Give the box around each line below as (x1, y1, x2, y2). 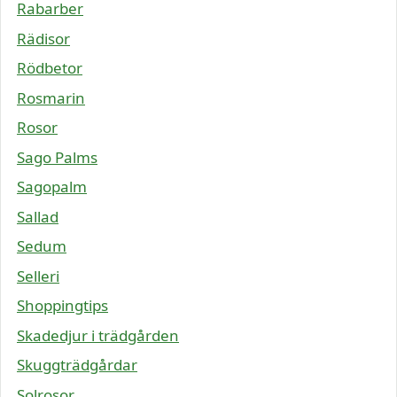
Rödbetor (17, 58, 82, 78)
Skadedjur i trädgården (17, 324, 179, 346)
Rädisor (17, 27, 70, 49)
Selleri (17, 265, 59, 286)
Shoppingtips (17, 295, 108, 315)
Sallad (17, 206, 58, 227)
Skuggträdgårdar (17, 354, 137, 375)
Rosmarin (17, 87, 85, 108)
